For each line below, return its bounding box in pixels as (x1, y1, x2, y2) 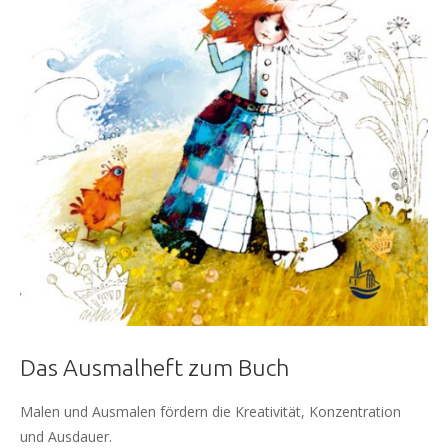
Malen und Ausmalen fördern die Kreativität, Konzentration (20, 401, 401, 421)
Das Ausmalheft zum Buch (20, 354, 289, 380)
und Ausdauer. (20, 426, 112, 446)
